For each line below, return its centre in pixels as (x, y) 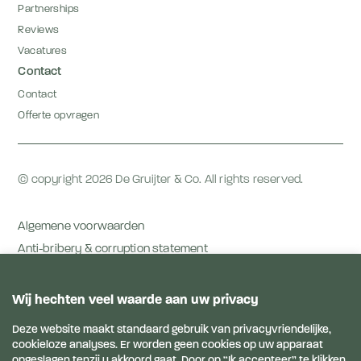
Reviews (39, 30)
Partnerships (49, 9)
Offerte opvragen (59, 115)
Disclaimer (46, 317)
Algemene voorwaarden (81, 226)
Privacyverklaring (64, 294)
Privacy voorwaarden (75, 272)
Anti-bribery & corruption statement (113, 249)
